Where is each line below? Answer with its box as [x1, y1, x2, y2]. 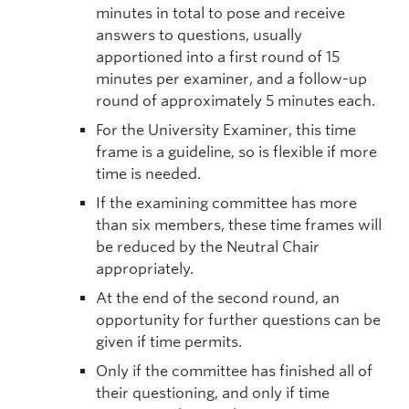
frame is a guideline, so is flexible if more [96, 143, 377, 161]
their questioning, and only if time [96, 384, 330, 402]
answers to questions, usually [96, 26, 302, 44]
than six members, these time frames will [96, 216, 382, 234]
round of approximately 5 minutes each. [96, 92, 375, 110]
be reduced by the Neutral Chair [96, 238, 320, 256]
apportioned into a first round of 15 [96, 48, 340, 66]
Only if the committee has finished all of [96, 362, 372, 380]
